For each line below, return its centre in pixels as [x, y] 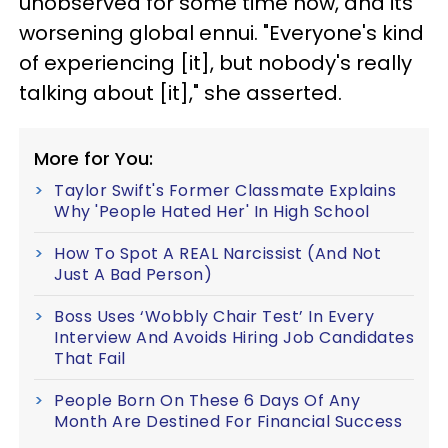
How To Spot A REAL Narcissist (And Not [217, 253]
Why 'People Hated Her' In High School [212, 211]
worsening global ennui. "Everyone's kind [221, 33]
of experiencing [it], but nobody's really [215, 63]
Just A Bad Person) [133, 274]
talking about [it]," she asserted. [183, 93]
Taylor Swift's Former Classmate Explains [225, 190]
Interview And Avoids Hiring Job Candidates [234, 337]
